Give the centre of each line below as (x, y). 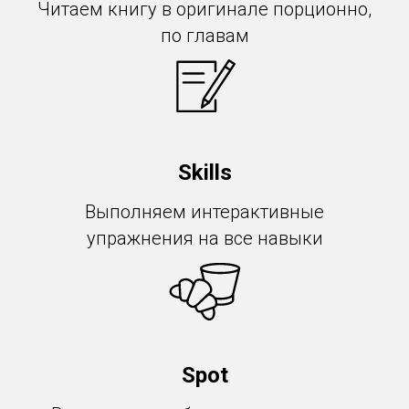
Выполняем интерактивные (204, 212)
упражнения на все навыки (204, 238)
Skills (204, 173)
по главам (204, 36)
